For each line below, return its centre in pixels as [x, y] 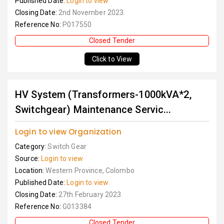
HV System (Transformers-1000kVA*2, [103, 94]
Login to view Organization [68, 132]
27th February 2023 [90, 194]
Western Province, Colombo [90, 170]
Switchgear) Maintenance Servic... [93, 109]
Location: [30, 170]
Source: [28, 158]
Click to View [112, 59]
